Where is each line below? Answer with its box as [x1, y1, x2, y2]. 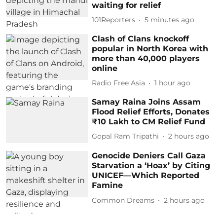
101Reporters [92, 15, 136, 24]
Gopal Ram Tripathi [92, 132, 159, 141]
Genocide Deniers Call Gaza [92, 151, 206, 161]
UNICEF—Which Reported [92, 171, 200, 181]
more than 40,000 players [92, 53, 200, 63]
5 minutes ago [145, 15, 195, 24]
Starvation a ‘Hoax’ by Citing [92, 161, 211, 171]
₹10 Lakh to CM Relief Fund [92, 116, 206, 126]
